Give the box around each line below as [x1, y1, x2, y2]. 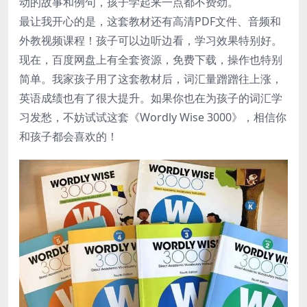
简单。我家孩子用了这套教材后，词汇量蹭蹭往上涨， [19, 71, 282, 86]
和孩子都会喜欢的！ [19, 129, 118, 144]
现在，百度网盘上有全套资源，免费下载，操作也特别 [19, 52, 282, 67]
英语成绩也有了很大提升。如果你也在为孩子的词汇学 [19, 90, 282, 106]
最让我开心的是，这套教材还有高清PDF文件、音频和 [19, 14, 281, 29]
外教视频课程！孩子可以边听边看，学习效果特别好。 [19, 33, 282, 48]
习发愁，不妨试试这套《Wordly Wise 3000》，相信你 [19, 110, 286, 125]
